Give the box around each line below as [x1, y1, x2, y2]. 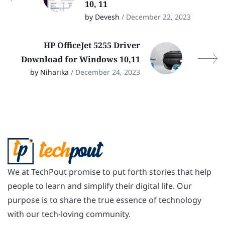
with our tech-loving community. [8, 208, 131, 220]
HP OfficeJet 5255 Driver [44, 40, 140, 51]
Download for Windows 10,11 [21, 54, 140, 65]
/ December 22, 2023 [122, 12, 191, 22]
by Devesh [85, 12, 122, 22]
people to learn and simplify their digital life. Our [8, 180, 192, 192]
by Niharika [30, 67, 71, 77]
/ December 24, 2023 [71, 67, 140, 77]
